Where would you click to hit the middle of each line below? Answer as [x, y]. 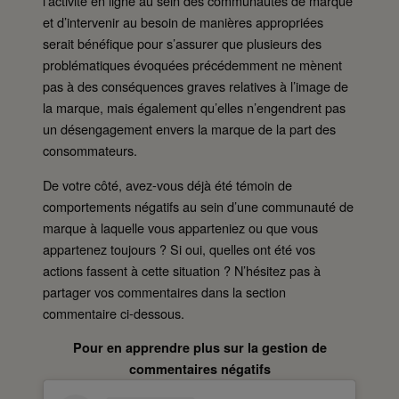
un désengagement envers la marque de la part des [189, 129]
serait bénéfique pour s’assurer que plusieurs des [182, 44]
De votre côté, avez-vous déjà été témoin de [167, 184]
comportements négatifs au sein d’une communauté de [198, 206]
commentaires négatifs [199, 369]
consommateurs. [90, 151]
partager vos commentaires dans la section [164, 291]
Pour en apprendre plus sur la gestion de [199, 348]
